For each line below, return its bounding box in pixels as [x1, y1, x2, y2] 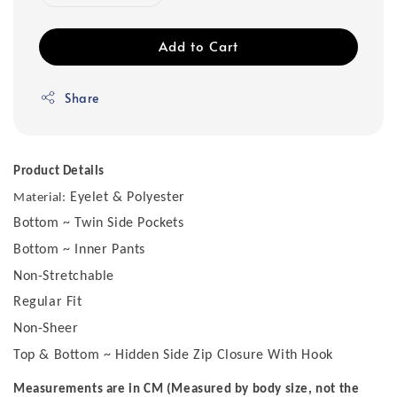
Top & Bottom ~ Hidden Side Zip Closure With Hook [13, 347, 333, 362]
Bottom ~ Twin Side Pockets [13, 216, 184, 231]
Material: [13, 191, 66, 205]
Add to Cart [159, 35, 238, 55]
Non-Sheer [13, 321, 79, 336]
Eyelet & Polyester [66, 190, 185, 205]
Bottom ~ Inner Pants [13, 242, 145, 257]
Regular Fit [13, 295, 82, 310]
